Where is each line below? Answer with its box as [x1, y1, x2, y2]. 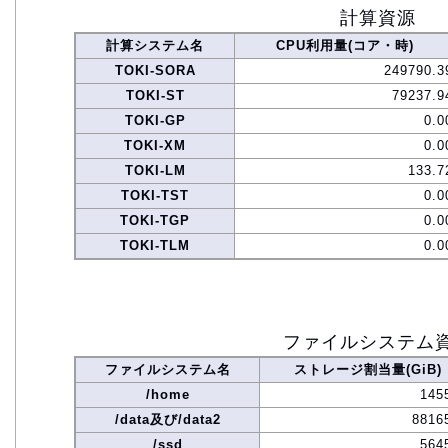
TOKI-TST [121, 188, 189, 204]
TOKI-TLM [120, 238, 190, 254]
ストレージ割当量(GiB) [293, 362, 442, 378]
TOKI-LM [124, 163, 186, 179]
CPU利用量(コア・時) [276, 38, 414, 54]
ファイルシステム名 [104, 362, 231, 378]
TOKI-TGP [120, 213, 190, 229]
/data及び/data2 [114, 412, 221, 428]
